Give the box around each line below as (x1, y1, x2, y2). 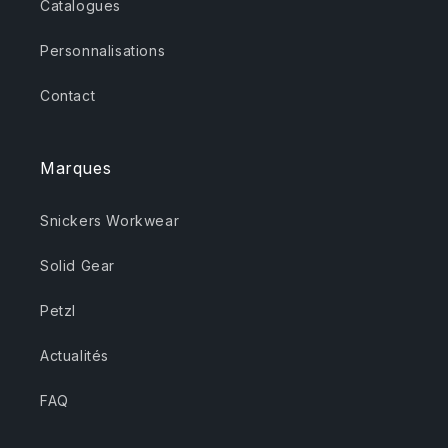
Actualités (40, 347, 109, 365)
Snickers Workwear (40, 212, 180, 230)
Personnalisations (40, 42, 166, 60)
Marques (40, 158, 112, 179)
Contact (40, 87, 96, 105)
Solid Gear (40, 257, 115, 275)
